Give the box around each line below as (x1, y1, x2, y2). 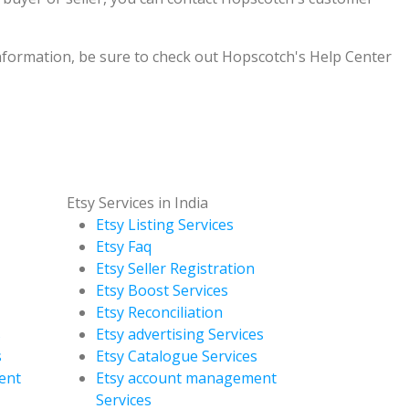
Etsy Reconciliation (96, 301, 223, 322)
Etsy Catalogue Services (96, 345, 257, 366)
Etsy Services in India (67, 192, 208, 213)
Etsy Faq (96, 236, 152, 257)
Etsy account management (96, 367, 277, 388)
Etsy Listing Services (96, 214, 234, 235)
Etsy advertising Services (96, 323, 264, 344)
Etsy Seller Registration (96, 257, 255, 278)
